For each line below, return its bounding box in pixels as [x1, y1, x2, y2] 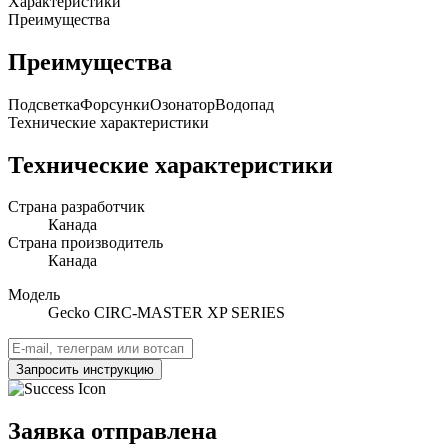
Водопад [215, 95, 274, 113]
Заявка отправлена [8, 418, 217, 445]
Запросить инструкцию [16, 362, 154, 378]
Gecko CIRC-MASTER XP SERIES [48, 304, 285, 322]
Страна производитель [8, 234, 163, 252]
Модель [8, 286, 60, 304]
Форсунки [80, 95, 150, 113]
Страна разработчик [8, 198, 145, 216]
